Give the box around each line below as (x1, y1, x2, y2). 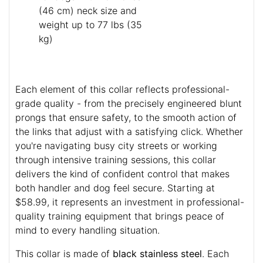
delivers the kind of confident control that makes (15, 168, 230, 180)
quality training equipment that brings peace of (15, 210, 224, 222)
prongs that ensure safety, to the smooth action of (15, 112, 237, 124)
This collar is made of (15, 248, 113, 260)
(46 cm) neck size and (39, 5, 137, 17)
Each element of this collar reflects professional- (15, 83, 230, 96)
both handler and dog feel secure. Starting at (15, 182, 215, 194)
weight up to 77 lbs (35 (39, 19, 142, 31)
